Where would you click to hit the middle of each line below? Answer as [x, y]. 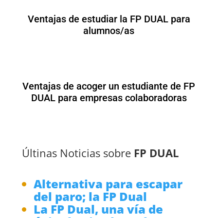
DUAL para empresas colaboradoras [109, 98]
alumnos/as [109, 30]
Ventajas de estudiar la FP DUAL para [109, 19]
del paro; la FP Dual [90, 196]
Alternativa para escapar [108, 183]
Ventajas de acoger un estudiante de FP [109, 86]
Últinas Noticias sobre [78, 153]
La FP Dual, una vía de [98, 209]
